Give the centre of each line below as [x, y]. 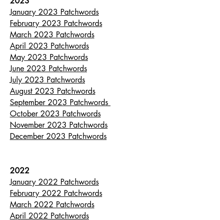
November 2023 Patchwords [59, 125]
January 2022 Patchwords [54, 182]
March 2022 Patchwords [52, 205]
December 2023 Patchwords [58, 136]
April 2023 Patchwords [49, 46]
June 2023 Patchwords [48, 69]
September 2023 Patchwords [60, 102]
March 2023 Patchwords [52, 35]
